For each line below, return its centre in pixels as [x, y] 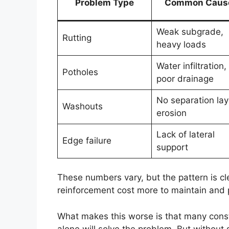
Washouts [82, 106]
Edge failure [87, 140]
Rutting [77, 38]
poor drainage [185, 78]
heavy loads [181, 44]
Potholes [80, 72]
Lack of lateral [185, 134]
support [172, 147]
